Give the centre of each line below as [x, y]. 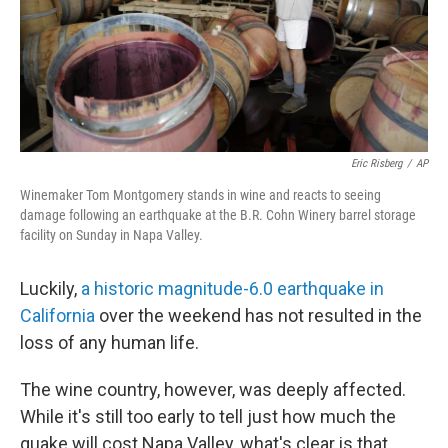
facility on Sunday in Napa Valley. [111, 234]
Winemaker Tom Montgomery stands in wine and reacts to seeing [200, 194]
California [57, 315]
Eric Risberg [376, 163]
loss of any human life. [109, 342]
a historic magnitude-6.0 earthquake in [232, 288]
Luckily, [50, 288]
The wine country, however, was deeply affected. [213, 389]
